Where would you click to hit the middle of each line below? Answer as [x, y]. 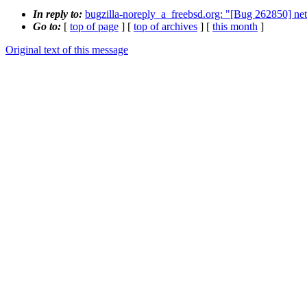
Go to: [48, 27]
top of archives [165, 27]
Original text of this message [67, 50]
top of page [94, 27]
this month [235, 27]
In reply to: [59, 14]
